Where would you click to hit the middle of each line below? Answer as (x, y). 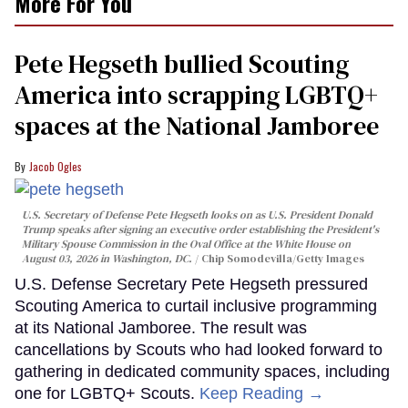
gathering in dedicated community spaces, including (202, 372)
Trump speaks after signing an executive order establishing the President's (200, 230)
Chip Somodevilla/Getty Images (283, 259)
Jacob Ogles (56, 166)
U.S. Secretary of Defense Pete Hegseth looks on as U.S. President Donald (197, 215)
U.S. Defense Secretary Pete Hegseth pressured (191, 285)
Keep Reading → (262, 394)
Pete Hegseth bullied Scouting (182, 63)
